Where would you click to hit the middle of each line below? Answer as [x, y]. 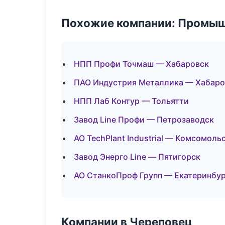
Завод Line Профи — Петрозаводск [144, 120]
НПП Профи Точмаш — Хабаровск [141, 64]
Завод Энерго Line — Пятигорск [137, 157]
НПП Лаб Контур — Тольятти [131, 101]
